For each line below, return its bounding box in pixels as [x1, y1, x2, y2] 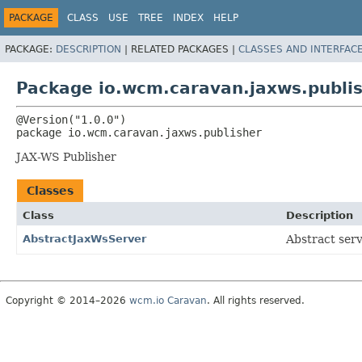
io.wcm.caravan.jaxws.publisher [68, 125, 262, 139]
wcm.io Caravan [129, 294, 207, 306]
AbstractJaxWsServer [23, 232, 146, 245]
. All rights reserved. [207, 294, 305, 306]
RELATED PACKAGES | [131, 43, 238, 55]
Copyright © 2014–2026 [6, 294, 129, 306]
